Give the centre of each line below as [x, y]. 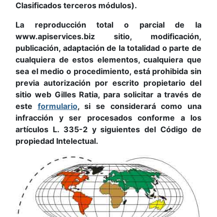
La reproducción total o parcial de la [108, 25]
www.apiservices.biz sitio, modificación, [108, 36]
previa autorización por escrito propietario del [108, 83]
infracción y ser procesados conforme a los [108, 118]
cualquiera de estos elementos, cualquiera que [108, 60]
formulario [57, 106]
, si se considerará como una [139, 106]
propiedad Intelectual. [57, 141]
